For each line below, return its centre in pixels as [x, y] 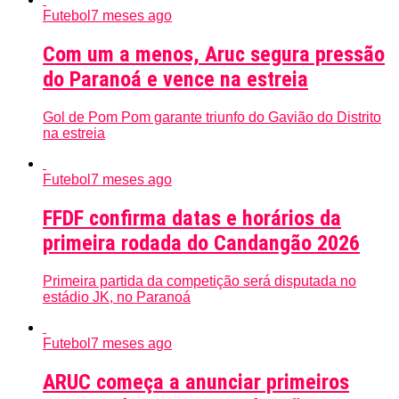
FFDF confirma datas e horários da [192, 219]
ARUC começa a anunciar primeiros [196, 382]
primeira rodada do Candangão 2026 [201, 244]
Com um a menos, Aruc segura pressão [214, 55]
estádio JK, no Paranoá [117, 297]
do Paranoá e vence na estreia [175, 80]
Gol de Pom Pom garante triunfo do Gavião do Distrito [212, 118]
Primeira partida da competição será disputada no [199, 281]
